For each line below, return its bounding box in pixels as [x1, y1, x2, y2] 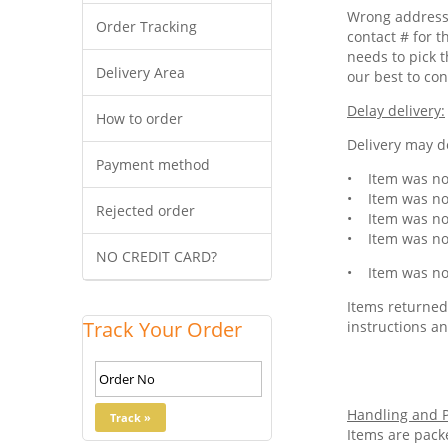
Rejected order [96, 201, 195, 220]
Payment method [96, 155, 210, 174]
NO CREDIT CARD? [96, 247, 217, 266]
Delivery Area [96, 63, 185, 82]
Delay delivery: [347, 101, 445, 120]
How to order [96, 109, 183, 128]
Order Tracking [96, 17, 197, 36]
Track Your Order [83, 316, 242, 343]
